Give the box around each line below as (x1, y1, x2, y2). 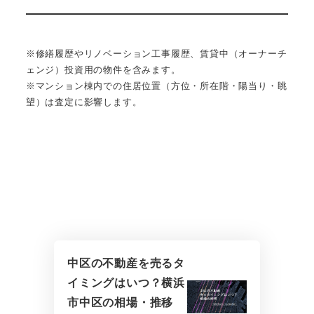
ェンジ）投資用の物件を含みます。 (25, 64, 181, 75)
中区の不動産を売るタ (67, 257, 185, 270)
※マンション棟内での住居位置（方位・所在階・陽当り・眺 (25, 80, 287, 91)
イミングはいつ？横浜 (67, 277, 185, 289)
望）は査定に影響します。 (25, 96, 142, 107)
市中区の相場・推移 (67, 296, 174, 309)
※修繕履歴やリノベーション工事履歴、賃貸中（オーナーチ (25, 48, 287, 59)
